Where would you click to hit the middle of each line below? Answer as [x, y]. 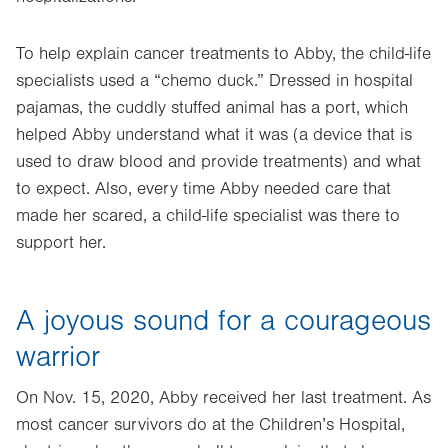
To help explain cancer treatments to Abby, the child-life [223, 54]
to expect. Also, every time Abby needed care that [203, 189]
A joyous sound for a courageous [223, 321]
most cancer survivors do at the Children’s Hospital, [210, 425]
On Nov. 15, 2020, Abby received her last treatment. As [223, 398]
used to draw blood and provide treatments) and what [218, 162]
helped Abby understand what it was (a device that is [214, 135]
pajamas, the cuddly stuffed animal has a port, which [212, 108]
